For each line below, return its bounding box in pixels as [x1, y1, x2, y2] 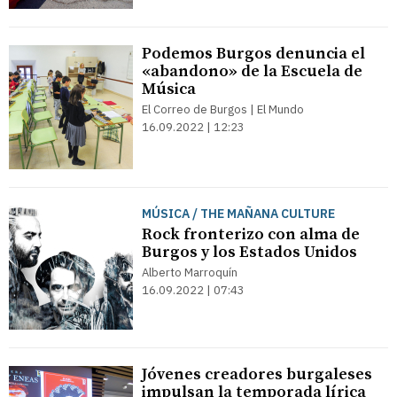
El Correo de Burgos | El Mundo [142, 102, 304, 117]
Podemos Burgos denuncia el [142, 43, 365, 64]
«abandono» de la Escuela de [142, 61, 362, 82]
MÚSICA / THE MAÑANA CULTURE [142, 206, 335, 222]
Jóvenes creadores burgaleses [142, 364, 372, 385]
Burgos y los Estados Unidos [142, 242, 357, 262]
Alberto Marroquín [142, 265, 237, 280]
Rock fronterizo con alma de [142, 224, 360, 245]
